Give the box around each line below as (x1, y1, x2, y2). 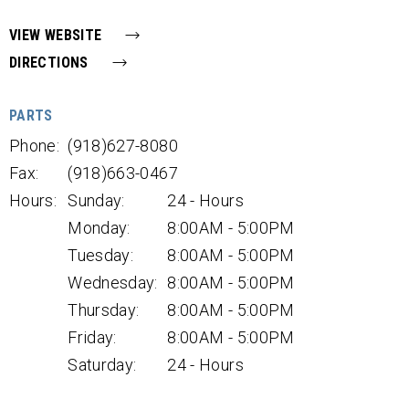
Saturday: (68, 355, 137, 374)
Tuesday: (68, 246, 134, 265)
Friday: (68, 328, 117, 347)
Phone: (9, 136, 60, 155)
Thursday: (68, 300, 140, 320)
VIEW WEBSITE (9, 26, 102, 44)
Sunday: (68, 191, 125, 210)
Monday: (68, 218, 131, 237)
